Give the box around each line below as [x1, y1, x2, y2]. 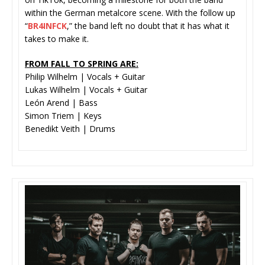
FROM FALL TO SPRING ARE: [25, 58, 138, 70]
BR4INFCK [28, 20, 67, 32]
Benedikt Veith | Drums [25, 123, 115, 135]
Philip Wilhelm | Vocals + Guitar [25, 71, 145, 83]
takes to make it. [25, 33, 89, 45]
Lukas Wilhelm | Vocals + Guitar [25, 84, 147, 96]
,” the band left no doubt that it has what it [67, 20, 230, 32]
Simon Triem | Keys [25, 110, 102, 122]
